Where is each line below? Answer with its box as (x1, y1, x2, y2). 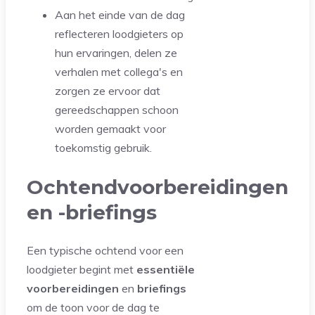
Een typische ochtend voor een (27, 243, 184, 257)
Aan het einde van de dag (55, 8, 185, 22)
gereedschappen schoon (55, 103, 179, 117)
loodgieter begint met (27, 262, 136, 276)
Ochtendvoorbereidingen (27, 174, 288, 199)
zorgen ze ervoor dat (55, 84, 160, 98)
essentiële (136, 262, 195, 276)
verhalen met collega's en (55, 65, 183, 79)
